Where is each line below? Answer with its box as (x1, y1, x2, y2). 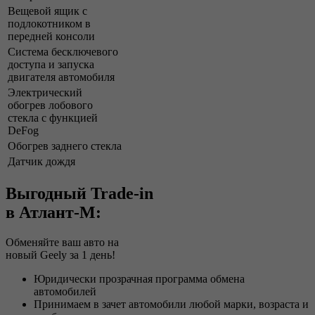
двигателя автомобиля (8, 70, 115, 83)
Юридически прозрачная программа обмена (34, 272, 245, 285)
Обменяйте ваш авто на (6, 236, 119, 248)
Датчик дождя (8, 155, 75, 167)
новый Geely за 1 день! (6, 248, 115, 261)
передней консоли (8, 30, 95, 42)
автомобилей (34, 285, 96, 297)
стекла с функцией (8, 111, 98, 124)
